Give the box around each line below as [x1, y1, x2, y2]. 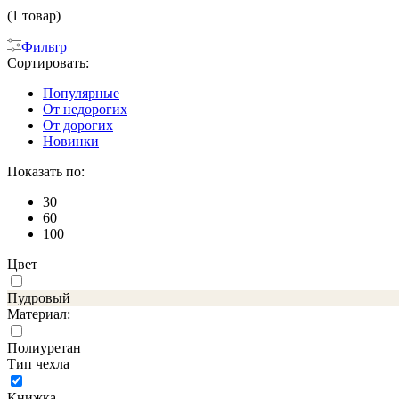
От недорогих [43, 101, 127, 117]
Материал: [7, 305, 70, 322]
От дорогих [43, 117, 113, 133]
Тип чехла [7, 355, 69, 371]
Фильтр [21, 38, 67, 54]
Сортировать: [7, 54, 89, 70]
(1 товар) [7, 7, 61, 23]
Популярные [43, 85, 119, 101]
